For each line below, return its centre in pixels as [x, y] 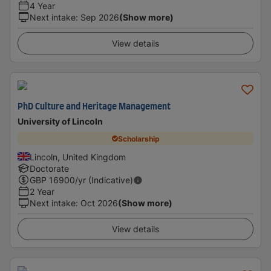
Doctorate [49, 168]
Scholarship [139, 139]
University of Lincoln [60, 121]
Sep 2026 [100, 17]
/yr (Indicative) [104, 180]
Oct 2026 [99, 203]
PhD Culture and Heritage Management [94, 107]
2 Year [42, 191]
